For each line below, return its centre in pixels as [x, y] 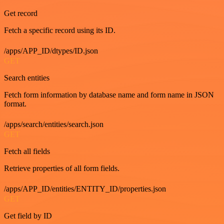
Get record [21, 13]
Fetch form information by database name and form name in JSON [109, 95]
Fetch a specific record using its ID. [60, 30]
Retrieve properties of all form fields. [62, 168]
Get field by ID [28, 216]
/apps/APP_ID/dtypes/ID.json [51, 51]
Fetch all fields [27, 151]
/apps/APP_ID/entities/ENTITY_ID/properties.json [85, 189]
